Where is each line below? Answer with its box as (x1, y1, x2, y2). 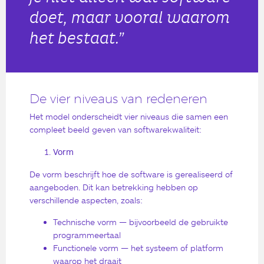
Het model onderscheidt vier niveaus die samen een (29, 111, 228, 122)
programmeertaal (53, 230, 121, 240)
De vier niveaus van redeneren (29, 91, 207, 107)
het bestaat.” (29, 28, 124, 49)
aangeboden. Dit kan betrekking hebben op (29, 181, 198, 192)
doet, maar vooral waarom (29, 8, 230, 29)
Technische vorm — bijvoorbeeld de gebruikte (53, 217, 228, 227)
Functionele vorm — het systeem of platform (53, 243, 223, 253)
